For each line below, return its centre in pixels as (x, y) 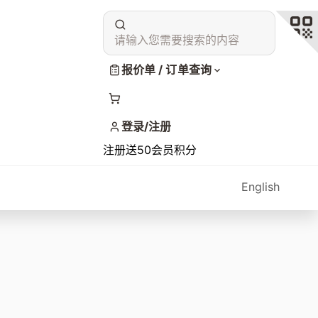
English (261, 186)
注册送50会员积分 (150, 149)
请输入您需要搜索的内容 (177, 40)
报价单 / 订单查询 (166, 69)
